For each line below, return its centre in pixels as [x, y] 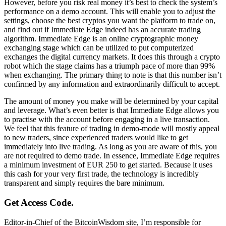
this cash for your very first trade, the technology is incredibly [101, 174]
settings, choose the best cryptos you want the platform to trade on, [110, 21]
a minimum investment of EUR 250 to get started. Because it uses [108, 165]
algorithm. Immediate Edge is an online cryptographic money [101, 39]
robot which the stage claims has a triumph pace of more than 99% [109, 66]
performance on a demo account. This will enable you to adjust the [110, 12]
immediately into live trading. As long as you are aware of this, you [110, 147]
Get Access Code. [39, 203]
